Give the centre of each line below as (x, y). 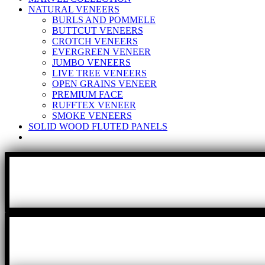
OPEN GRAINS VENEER (104, 84)
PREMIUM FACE (88, 95)
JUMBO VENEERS (91, 63)
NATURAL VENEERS (74, 9)
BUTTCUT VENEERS (98, 31)
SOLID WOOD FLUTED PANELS (98, 127)
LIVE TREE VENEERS (99, 73)
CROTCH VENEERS (95, 41)
